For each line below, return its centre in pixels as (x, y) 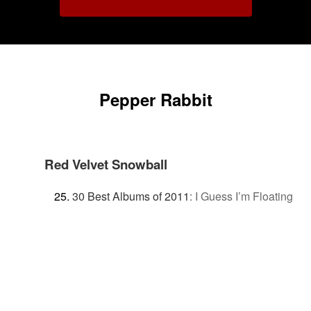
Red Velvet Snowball (106, 164)
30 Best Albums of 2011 (131, 196)
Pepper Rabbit (155, 99)
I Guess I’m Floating (244, 196)
